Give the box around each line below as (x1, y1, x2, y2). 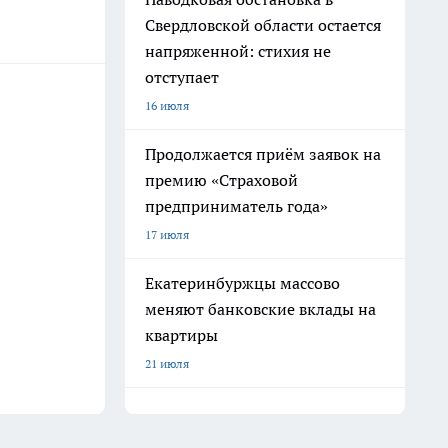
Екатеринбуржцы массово (145, 273, 340, 293)
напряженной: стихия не (145, 41, 331, 61)
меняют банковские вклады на (145, 299, 376, 319)
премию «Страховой (145, 170, 298, 190)
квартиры (145, 325, 218, 345)
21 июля (145, 356, 189, 371)
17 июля (145, 227, 189, 242)
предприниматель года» (145, 196, 328, 216)
